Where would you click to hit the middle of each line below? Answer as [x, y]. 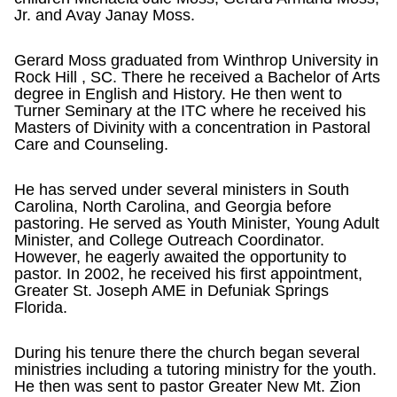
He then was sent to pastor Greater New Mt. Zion [187, 386]
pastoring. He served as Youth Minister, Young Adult [197, 223]
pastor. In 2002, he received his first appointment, [188, 274]
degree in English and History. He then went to [178, 94]
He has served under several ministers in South [182, 190]
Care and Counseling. [91, 144]
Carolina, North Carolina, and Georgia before [173, 206]
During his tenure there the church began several [187, 353]
